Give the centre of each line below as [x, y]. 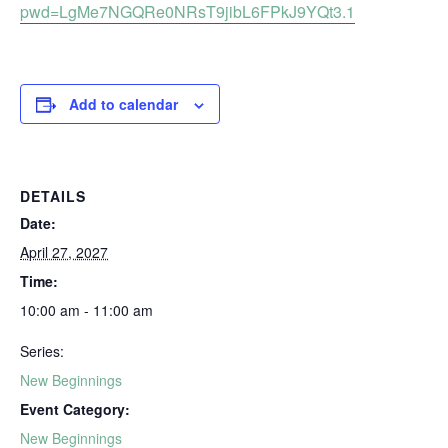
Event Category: [75, 409]
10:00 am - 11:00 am [86, 310]
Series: [42, 351]
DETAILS [53, 196]
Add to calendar [123, 104]
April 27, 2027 [64, 252]
